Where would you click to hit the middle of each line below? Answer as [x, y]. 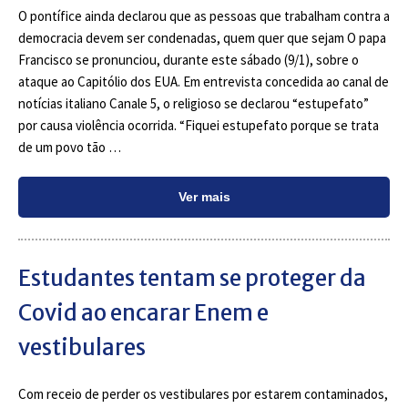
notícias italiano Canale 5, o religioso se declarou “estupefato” [194, 103]
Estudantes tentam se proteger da [192, 278]
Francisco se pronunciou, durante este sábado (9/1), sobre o [189, 60]
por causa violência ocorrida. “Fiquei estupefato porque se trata [199, 125]
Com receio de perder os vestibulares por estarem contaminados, [203, 394]
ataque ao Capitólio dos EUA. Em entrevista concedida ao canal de [204, 82]
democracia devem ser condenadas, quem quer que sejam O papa [202, 38]
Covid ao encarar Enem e [143, 313]
